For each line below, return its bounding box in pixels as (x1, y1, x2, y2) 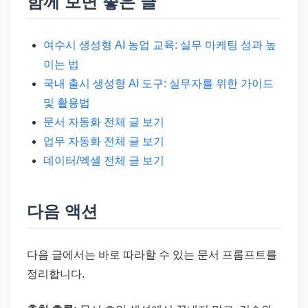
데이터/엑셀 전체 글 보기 (43, 155, 164, 167)
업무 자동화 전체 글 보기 (43, 135, 164, 148)
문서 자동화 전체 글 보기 (43, 116, 164, 129)
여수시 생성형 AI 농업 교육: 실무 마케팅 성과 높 (43, 39, 276, 52)
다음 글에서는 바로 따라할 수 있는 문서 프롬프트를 (27, 249, 277, 261)
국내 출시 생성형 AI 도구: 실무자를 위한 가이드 (43, 78, 274, 90)
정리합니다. (27, 268, 85, 280)
